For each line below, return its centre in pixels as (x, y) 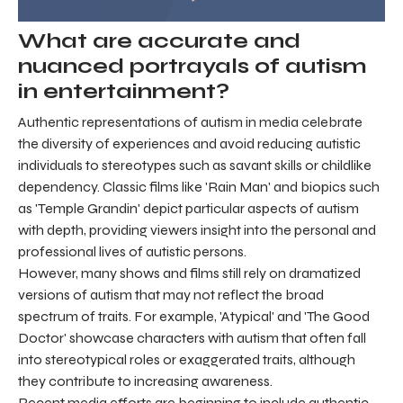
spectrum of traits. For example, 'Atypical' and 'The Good (194, 317)
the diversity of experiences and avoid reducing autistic (189, 144)
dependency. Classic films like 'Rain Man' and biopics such (199, 187)
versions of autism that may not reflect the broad (171, 295)
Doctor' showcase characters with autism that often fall (192, 338)
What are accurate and (159, 41)
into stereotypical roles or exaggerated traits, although (187, 360)
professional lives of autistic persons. (132, 252)
